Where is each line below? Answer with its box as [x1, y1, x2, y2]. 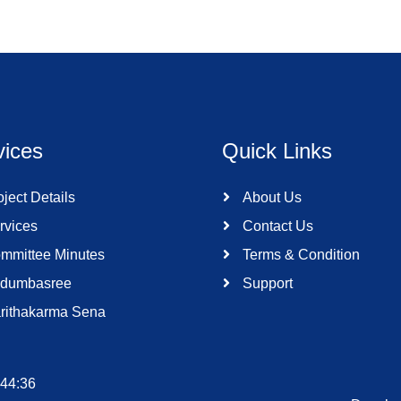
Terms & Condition [239, 247, 360, 262]
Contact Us [239, 218, 313, 234]
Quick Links [222, 139, 332, 163]
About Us [239, 190, 302, 205]
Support [239, 276, 293, 291]
